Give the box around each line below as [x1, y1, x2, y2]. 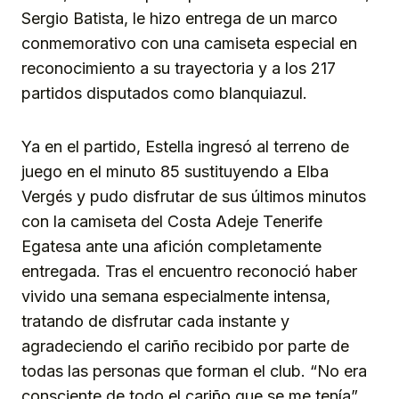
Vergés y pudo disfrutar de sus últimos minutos [21, 187, 366, 207]
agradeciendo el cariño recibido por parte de [21, 337, 349, 356]
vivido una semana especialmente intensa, [21, 287, 330, 306]
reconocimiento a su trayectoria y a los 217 [21, 59, 336, 78]
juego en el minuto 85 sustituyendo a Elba [21, 162, 329, 182]
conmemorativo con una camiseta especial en [21, 34, 357, 53]
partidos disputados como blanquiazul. [21, 84, 307, 103]
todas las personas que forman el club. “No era [21, 362, 367, 381]
